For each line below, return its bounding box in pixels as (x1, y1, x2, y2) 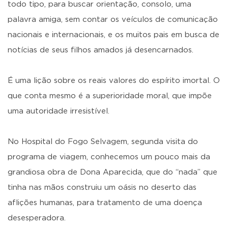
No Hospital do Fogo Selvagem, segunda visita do (8, 138, 198, 146)
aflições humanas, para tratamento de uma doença (8, 199, 202, 207)
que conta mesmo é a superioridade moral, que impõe (8, 92, 212, 100)
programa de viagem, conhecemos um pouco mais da (8, 153, 210, 161)
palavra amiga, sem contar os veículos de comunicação (8, 16, 218, 23)
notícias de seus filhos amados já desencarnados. (8, 46, 193, 54)
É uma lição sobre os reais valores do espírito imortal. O (8, 77, 220, 84)
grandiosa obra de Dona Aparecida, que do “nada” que (8, 168, 217, 176)
